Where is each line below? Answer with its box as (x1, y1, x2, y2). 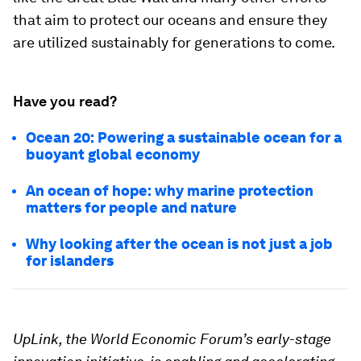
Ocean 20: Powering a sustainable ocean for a (26, 128, 342, 146)
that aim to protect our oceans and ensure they (13, 10, 327, 28)
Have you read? (13, 92, 117, 110)
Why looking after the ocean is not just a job (26, 234, 333, 252)
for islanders (26, 251, 114, 269)
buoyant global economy (26, 145, 200, 163)
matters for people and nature (26, 198, 237, 216)
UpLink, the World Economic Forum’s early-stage (13, 330, 331, 347)
